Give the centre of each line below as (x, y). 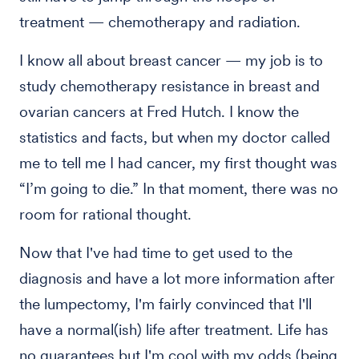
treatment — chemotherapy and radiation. (160, 22)
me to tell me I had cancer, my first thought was (178, 163)
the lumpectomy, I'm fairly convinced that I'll (165, 304)
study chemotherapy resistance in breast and (169, 86)
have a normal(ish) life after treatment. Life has (174, 330)
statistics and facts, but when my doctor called (175, 137)
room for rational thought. (105, 214)
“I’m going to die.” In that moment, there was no (179, 189)
